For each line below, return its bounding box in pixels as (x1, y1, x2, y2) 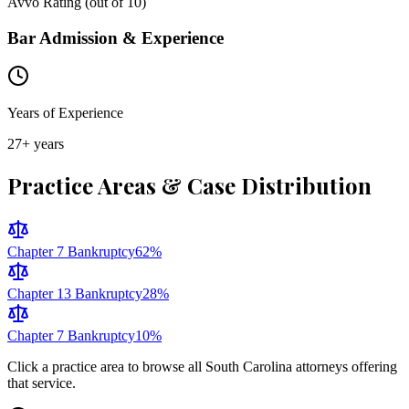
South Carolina (205, 359, 292, 375)
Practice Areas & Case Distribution (7, 171, 372, 201)
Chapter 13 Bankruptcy (7, 286, 142, 302)
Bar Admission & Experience (7, 27, 224, 47)
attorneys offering (292, 359, 397, 375)
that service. (7, 375, 76, 392)
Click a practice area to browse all (7, 359, 205, 375)
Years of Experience (7, 105, 123, 121)
